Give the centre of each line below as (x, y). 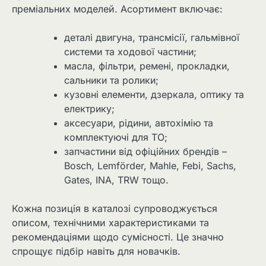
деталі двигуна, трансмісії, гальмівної (152, 37)
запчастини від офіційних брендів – (145, 151)
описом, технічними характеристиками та (110, 222)
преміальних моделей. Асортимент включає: (117, 9)
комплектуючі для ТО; (116, 137)
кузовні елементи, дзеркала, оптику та (154, 94)
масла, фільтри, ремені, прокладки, (147, 66)
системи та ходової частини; (130, 51)
